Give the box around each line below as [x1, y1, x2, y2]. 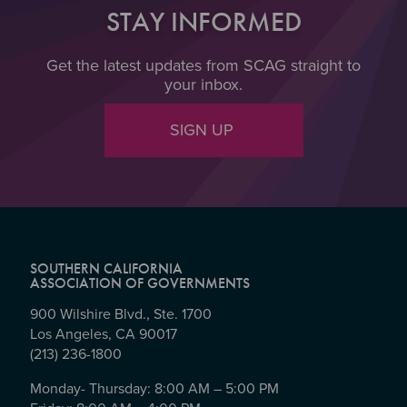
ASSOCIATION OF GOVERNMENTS [29, 273, 250, 293]
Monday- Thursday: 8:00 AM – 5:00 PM [29, 380, 283, 398]
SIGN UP [169, 119, 238, 140]
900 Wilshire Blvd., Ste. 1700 [29, 305, 215, 323]
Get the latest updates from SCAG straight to [46, 55, 361, 75]
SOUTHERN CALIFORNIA [29, 259, 186, 278]
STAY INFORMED [105, 4, 302, 39]
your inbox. [164, 74, 243, 94]
